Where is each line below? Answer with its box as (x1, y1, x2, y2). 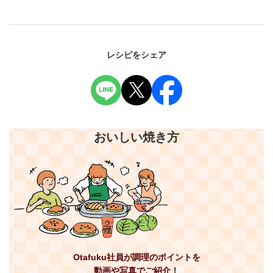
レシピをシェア (107, 50, 166, 60)
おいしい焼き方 (94, 130, 179, 144)
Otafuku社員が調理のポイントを (73, 252, 200, 263)
